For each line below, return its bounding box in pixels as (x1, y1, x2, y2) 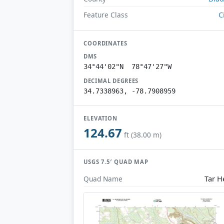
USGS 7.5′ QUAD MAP (83, 158, 149, 166)
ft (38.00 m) (124, 130, 161, 140)
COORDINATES (83, 39, 127, 47)
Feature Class (83, 9, 128, 19)
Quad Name (83, 173, 122, 183)
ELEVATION (83, 114, 118, 122)
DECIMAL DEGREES (83, 76, 139, 84)
